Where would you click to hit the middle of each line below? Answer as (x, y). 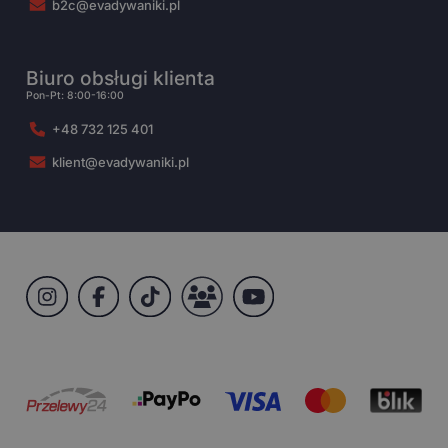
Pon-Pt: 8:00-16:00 (75, 96)
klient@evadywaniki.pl (121, 162)
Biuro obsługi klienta (121, 78)
